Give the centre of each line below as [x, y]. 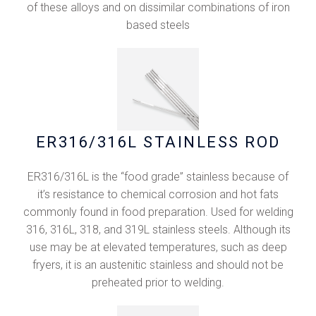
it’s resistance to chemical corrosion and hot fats [158, 194]
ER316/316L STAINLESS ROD [158, 142]
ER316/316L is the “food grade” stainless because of [158, 176]
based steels [158, 25]
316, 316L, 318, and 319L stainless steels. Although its [158, 229]
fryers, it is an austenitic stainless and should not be [158, 265]
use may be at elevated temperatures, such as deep [158, 247]
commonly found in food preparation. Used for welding [158, 212]
